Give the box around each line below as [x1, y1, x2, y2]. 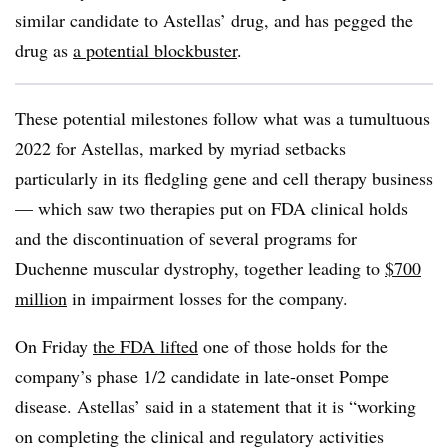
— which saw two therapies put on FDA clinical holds [15, 196, 408, 221]
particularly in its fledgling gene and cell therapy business [15, 166, 433, 191]
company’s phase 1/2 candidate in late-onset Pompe [15, 364, 389, 389]
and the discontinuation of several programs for [15, 226, 357, 251]
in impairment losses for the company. [67, 286, 348, 311]
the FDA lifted [93, 334, 198, 359]
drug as [15, 38, 73, 63]
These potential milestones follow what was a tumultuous [15, 106, 430, 131]
